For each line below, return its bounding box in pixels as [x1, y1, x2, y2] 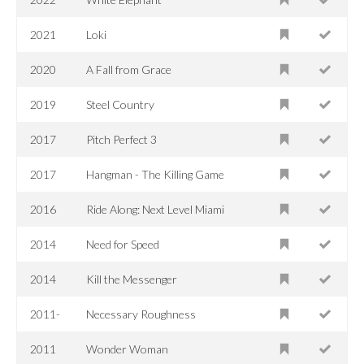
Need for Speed [86, 236, 160, 251]
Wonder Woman [86, 341, 169, 356]
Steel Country [86, 97, 155, 111]
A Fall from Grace [86, 62, 172, 76]
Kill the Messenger [86, 271, 178, 286]
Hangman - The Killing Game [86, 167, 225, 181]
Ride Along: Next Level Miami [86, 201, 225, 216]
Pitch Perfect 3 [86, 132, 158, 146]
